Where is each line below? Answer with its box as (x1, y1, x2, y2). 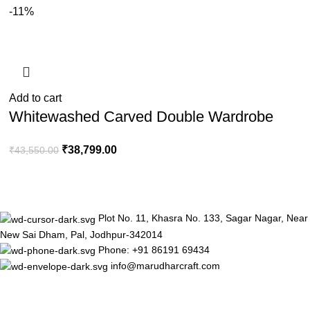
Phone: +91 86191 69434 (98, 244, 210, 255)
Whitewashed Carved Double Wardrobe (9, 108, 274, 126)
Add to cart (9, 92, 62, 104)
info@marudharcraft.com (111, 259, 220, 271)
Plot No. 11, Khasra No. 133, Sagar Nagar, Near (98, 212, 308, 224)
